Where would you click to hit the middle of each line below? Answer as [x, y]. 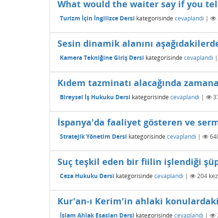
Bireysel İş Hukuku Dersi [95, 97]
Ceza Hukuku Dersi [87, 176]
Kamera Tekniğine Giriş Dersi [102, 57]
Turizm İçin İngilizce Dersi [97, 18]
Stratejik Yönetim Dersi [93, 136]
